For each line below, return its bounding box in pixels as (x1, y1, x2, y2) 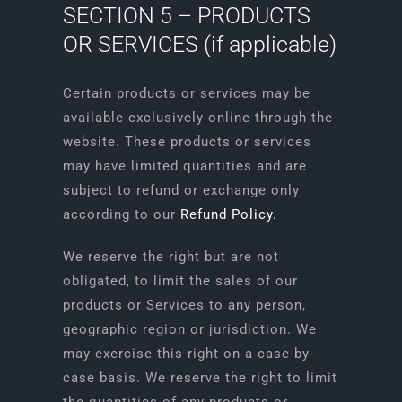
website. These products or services (62, 134, 311, 150)
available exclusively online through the (62, 109, 333, 126)
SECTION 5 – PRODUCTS (62, 3, 310, 29)
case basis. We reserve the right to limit (62, 370, 337, 386)
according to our (62, 206, 180, 223)
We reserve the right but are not (62, 249, 279, 265)
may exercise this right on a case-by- (62, 345, 314, 362)
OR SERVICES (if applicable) (62, 31, 336, 57)
